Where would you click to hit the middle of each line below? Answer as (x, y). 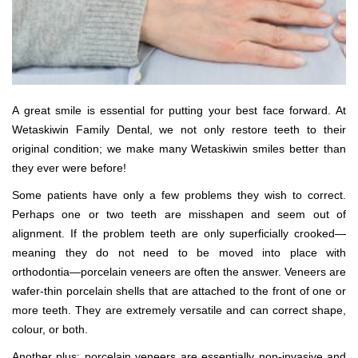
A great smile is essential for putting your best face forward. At (179, 110)
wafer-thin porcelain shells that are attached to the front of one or (179, 291)
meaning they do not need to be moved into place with (179, 253)
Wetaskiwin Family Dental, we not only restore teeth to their (179, 129)
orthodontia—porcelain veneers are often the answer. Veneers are (179, 272)
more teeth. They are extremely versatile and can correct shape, (179, 310)
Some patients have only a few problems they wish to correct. (179, 195)
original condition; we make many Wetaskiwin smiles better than (179, 149)
